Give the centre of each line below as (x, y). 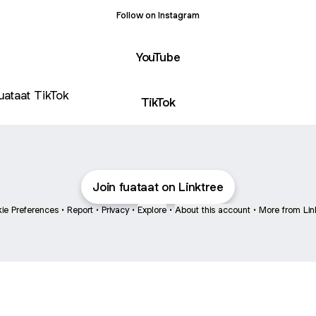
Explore (152, 210)
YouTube (158, 57)
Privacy (115, 210)
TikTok (158, 102)
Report (80, 210)
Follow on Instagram (158, 15)
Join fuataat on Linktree (158, 187)
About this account (213, 210)
